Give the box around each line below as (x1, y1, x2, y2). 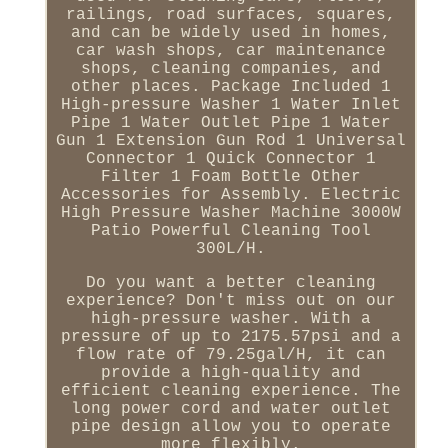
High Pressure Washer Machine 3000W (60, 203, 401, 222)
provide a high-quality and (100, 363, 361, 382)
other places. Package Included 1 (70, 77, 391, 96)
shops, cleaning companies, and (80, 59, 381, 78)
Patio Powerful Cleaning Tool (90, 221, 371, 240)
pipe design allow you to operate (70, 417, 391, 436)
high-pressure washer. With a (90, 309, 371, 328)
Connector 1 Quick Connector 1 (85, 149, 376, 168)
